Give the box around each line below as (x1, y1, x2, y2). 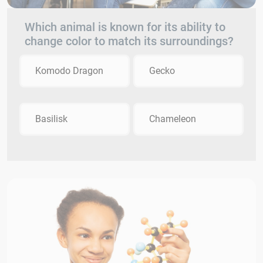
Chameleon (149, 113, 196, 125)
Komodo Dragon (35, 65, 103, 77)
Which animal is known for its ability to (25, 20, 225, 35)
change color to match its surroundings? (25, 34, 234, 49)
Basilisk (35, 113, 68, 125)
